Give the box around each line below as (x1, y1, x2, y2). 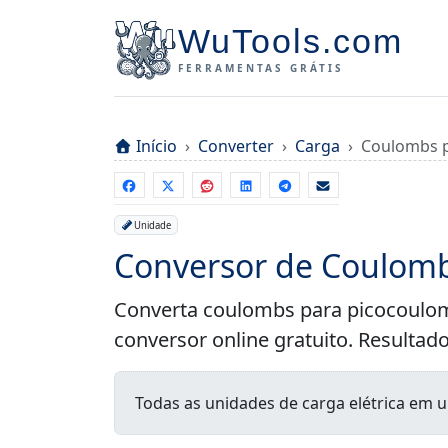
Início (136, 135, 177, 157)
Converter (198, 135, 274, 157)
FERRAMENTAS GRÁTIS (178, 61, 344, 75)
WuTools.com (178, 22, 403, 60)
